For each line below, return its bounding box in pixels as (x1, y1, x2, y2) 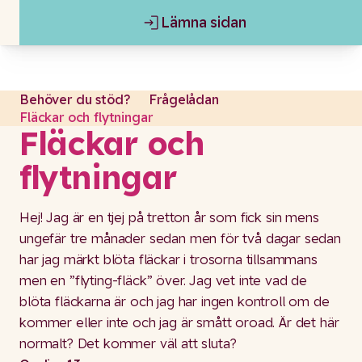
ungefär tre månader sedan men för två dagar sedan (19, 229, 341, 246)
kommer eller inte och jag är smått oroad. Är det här (19, 313, 339, 330)
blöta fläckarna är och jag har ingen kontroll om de (19, 292, 330, 309)
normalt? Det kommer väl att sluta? (19, 334, 237, 351)
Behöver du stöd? (19, 91, 130, 107)
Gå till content (19, 82, 111, 99)
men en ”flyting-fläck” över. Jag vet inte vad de (19, 271, 308, 288)
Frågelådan (149, 91, 219, 107)
